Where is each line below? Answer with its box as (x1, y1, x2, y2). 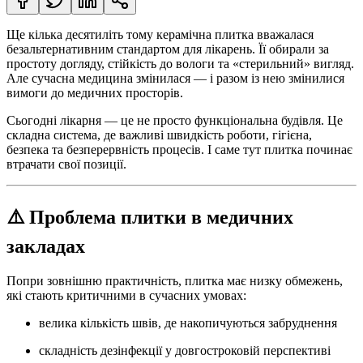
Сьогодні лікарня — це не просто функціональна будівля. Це (6, 113, 343, 127)
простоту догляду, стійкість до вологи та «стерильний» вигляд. (6, 56, 354, 70)
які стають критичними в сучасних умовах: (6, 288, 246, 302)
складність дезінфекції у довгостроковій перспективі (39, 343, 331, 357)
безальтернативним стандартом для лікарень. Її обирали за (6, 41, 329, 56)
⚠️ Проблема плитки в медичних (6, 206, 293, 228)
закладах (6, 235, 85, 257)
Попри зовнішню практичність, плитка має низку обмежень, (6, 273, 343, 288)
